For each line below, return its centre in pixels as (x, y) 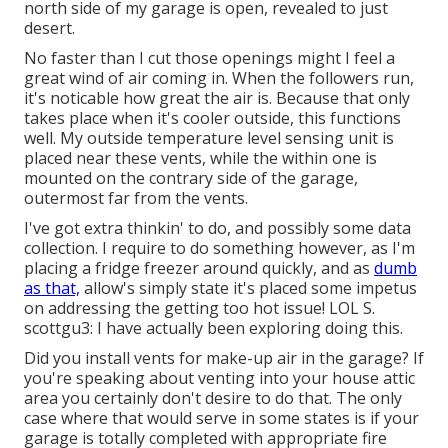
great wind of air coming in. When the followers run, (219, 78)
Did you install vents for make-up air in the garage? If (224, 358)
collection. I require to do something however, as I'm (219, 248)
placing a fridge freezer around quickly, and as (199, 268)
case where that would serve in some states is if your (221, 418)
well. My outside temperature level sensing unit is (209, 138)
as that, (52, 288)
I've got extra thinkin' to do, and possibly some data (217, 228)
